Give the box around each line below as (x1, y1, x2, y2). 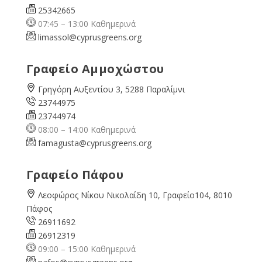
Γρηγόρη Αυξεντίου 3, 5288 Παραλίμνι (37, 83, 185, 95)
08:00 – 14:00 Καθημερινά (35, 123, 136, 135)
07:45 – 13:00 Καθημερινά (35, 18, 136, 29)
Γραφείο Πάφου (26, 166, 124, 182)
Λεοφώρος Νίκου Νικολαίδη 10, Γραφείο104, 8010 (37, 189, 232, 201)
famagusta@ (37, 137, 87, 149)
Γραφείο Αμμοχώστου (26, 60, 164, 77)
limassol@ (37, 31, 77, 43)
